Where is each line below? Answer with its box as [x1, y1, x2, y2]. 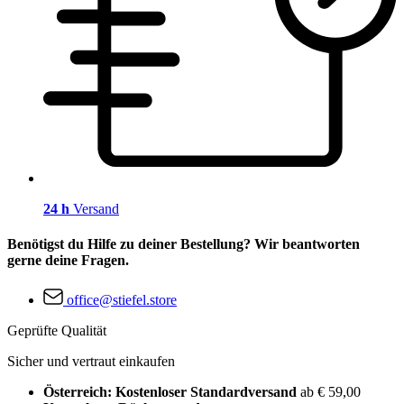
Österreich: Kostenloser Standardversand [43, 383, 300, 399]
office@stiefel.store [67, 291, 177, 308]
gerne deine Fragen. [7, 252, 129, 269]
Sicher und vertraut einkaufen [7, 353, 175, 369]
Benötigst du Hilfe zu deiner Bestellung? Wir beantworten [7, 236, 360, 252]
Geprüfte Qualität [7, 322, 106, 338]
